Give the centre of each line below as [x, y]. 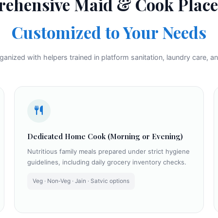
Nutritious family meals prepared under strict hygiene [108, 152]
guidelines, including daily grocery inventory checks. [107, 162]
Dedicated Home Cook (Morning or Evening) [105, 136]
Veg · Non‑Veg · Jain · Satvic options [81, 181]
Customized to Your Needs [109, 32]
